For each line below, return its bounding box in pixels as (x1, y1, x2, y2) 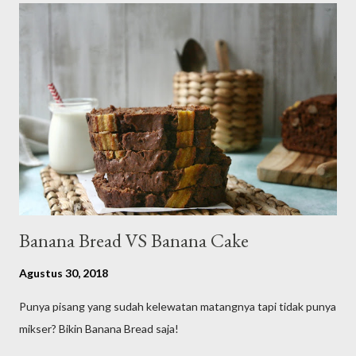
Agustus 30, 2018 (19, 265, 108, 280)
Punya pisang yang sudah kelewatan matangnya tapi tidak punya (19, 299, 336, 313)
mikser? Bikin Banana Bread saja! (19, 321, 179, 335)
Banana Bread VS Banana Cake (19, 227, 249, 253)
